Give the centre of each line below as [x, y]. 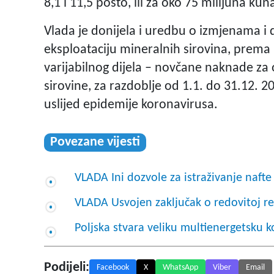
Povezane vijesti [95, 143]
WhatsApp [180, 268]
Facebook [113, 268]
